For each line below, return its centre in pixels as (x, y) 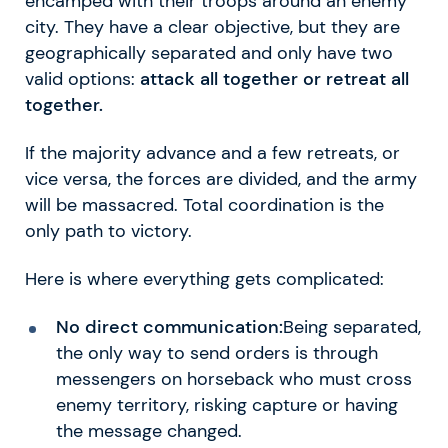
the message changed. (148, 430)
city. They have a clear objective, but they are (212, 26)
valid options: (82, 78)
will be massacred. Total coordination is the (204, 204)
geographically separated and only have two (209, 52)
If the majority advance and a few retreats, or (212, 152)
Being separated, (351, 326)
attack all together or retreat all (274, 78)
